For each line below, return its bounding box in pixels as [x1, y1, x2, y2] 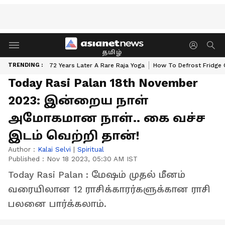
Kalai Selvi [38, 145, 71, 153]
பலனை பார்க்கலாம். [8, 199, 106, 209]
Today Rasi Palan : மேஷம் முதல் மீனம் [8, 170, 185, 180]
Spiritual [77, 145, 104, 153]
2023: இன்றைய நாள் [8, 93, 149, 107]
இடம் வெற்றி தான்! [8, 129, 140, 143]
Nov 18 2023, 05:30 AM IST [47, 155, 138, 163]
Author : [8, 145, 38, 153]
